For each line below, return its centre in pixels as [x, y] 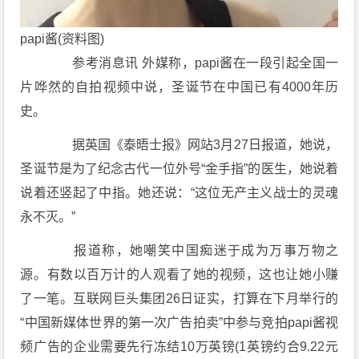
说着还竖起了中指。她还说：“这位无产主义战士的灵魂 [179, 192]
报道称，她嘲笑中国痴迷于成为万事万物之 [192, 250]
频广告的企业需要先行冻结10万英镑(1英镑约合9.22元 [179, 346]
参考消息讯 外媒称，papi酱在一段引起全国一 [192, 63]
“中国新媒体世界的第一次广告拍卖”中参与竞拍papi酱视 [179, 322]
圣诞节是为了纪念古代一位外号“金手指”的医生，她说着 [179, 168]
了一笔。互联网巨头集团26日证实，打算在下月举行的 [179, 298]
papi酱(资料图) [63, 38]
